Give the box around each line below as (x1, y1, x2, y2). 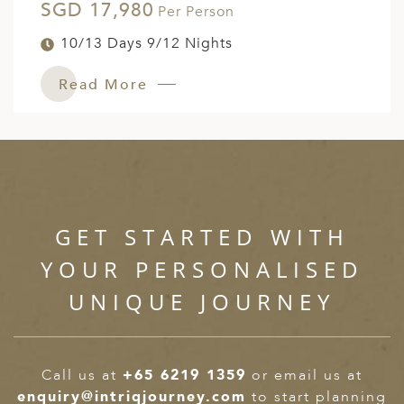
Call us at (41, 365, 123, 386)
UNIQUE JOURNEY (69, 287, 335, 317)
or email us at (246, 365, 363, 386)
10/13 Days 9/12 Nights (60, 33, 233, 54)
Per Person (158, 2, 234, 23)
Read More (59, 75, 153, 96)
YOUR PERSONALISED (40, 254, 364, 285)
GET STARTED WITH (54, 222, 350, 252)
